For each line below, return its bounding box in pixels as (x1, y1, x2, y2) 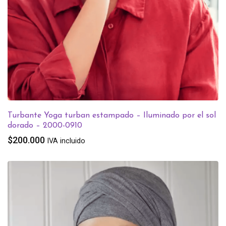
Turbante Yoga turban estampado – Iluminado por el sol (8, 111, 216, 120)
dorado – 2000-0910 (8, 121, 82, 130)
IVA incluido (47, 136, 85, 145)
